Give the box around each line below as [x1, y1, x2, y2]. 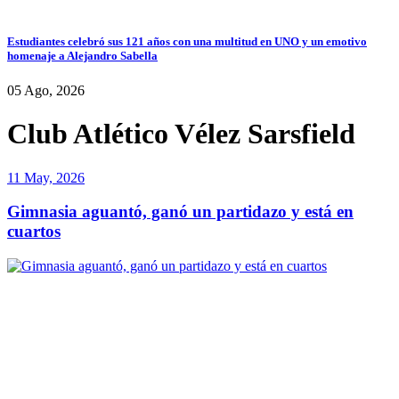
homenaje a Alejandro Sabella [7, 48, 158, 62]
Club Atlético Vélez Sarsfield [7, 118, 355, 151]
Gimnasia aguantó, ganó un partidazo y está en [7, 202, 354, 222]
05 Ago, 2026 [7, 82, 85, 98]
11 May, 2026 [7, 169, 85, 185]
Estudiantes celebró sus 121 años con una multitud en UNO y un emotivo [7, 34, 367, 48]
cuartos [7, 222, 61, 241]
